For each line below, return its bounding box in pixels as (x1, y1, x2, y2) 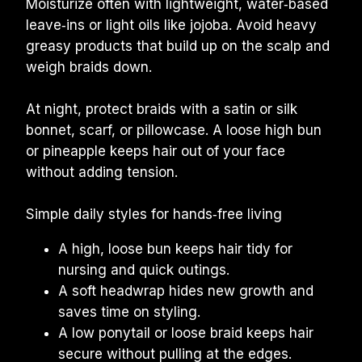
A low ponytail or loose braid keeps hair (58, 325, 314, 341)
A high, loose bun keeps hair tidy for (58, 241, 293, 257)
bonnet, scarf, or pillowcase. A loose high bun (26, 122, 322, 138)
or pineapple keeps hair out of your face (26, 143, 285, 159)
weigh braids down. (26, 59, 152, 75)
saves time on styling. (58, 304, 200, 320)
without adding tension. (26, 164, 178, 180)
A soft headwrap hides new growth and (58, 283, 314, 299)
